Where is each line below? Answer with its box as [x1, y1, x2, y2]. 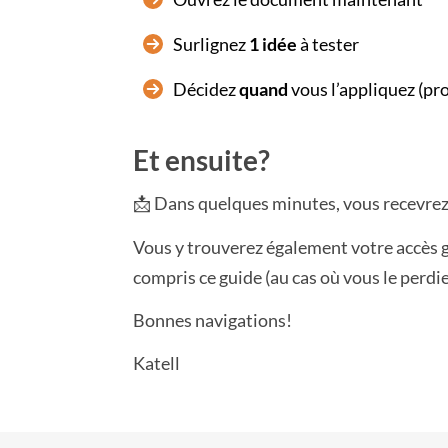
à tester [297, 33, 359, 55]
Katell [133, 352, 180, 374]
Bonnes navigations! [133, 309, 292, 331]
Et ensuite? [133, 143, 270, 177]
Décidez [173, 78, 239, 100]
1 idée [249, 33, 297, 55]
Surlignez [173, 33, 249, 55]
